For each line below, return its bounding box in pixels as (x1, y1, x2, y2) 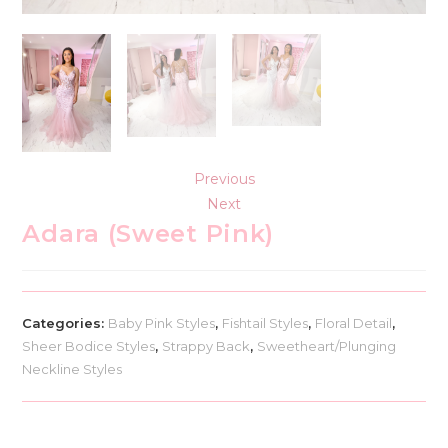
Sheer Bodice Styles (22, 338, 156, 355)
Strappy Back (162, 338, 251, 355)
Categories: (22, 315, 109, 332)
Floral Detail (315, 315, 393, 332)
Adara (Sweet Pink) (22, 219, 275, 249)
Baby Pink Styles (108, 315, 216, 332)
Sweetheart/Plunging (257, 338, 397, 355)
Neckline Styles (22, 361, 123, 378)
